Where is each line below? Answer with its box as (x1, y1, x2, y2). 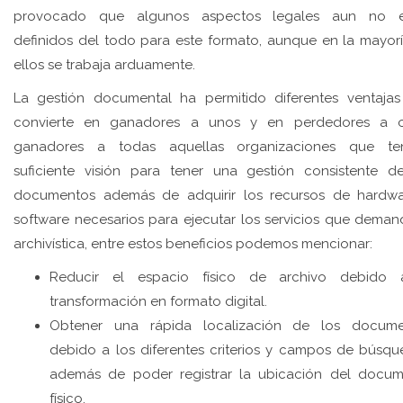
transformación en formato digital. (49, 293, 267, 309)
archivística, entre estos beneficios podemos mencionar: (13, 236, 372, 252)
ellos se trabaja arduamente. (13, 57, 195, 73)
